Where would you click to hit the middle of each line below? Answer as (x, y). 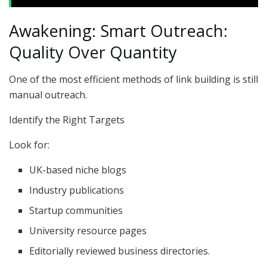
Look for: (29, 145)
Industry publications (77, 190)
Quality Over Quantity (93, 52)
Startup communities (76, 210)
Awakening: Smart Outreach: (118, 31)
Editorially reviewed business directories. (120, 251)
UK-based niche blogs (78, 170)
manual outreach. (48, 95)
